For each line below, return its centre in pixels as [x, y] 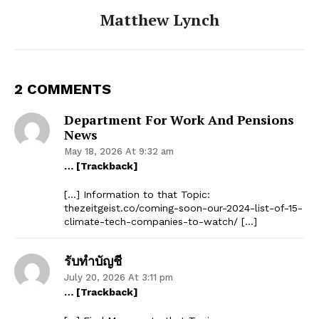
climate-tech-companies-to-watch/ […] [161, 221]
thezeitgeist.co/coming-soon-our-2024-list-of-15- [183, 208]
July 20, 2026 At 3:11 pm [119, 277]
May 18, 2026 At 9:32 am [119, 151]
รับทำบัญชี [93, 260]
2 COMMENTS [63, 89]
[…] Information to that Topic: [137, 194]
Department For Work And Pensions [179, 119]
